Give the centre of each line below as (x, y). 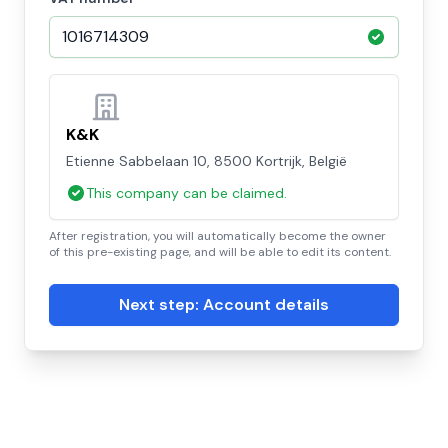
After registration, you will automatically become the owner (217, 236)
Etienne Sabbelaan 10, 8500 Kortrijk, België (206, 161)
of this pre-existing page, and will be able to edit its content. (220, 252)
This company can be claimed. (186, 193)
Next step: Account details (224, 304)
